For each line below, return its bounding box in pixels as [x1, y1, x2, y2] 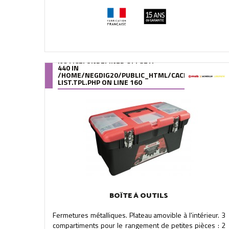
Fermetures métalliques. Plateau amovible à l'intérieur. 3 [53, 210, 225, 220]
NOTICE [58, 55, 83, 66]
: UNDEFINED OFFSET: [83, 55, 154, 66]
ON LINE [100, 77, 130, 87]
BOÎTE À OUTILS [109, 190, 169, 202]
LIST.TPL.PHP [58, 77, 100, 87]
